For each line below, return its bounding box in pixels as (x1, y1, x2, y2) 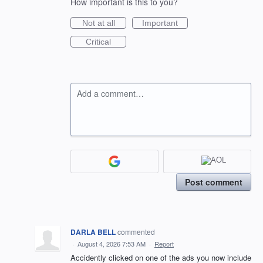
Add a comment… (77, 87, 144, 99)
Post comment (185, 176, 242, 188)
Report (154, 238, 174, 248)
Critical (86, 37, 111, 46)
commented (117, 226, 155, 237)
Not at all (82, 18, 115, 28)
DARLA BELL (70, 226, 116, 237)
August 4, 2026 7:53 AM (77, 238, 146, 248)
